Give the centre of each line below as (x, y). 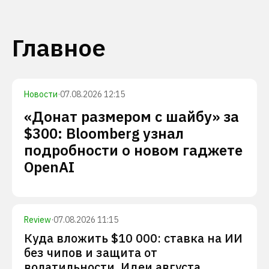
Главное (59, 47)
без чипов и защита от (91, 252)
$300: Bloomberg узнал (104, 133)
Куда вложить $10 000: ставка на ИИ (133, 238)
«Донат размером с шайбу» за (131, 116)
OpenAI (49, 167)
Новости (41, 94)
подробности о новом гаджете (133, 150)
